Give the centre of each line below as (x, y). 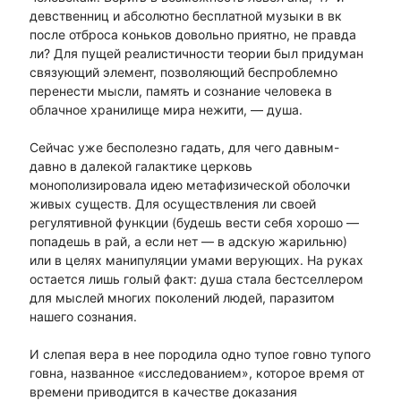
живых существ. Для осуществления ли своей (172, 204)
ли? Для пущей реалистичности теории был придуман (196, 54)
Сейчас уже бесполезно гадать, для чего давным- (184, 148)
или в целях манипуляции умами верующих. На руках (196, 260)
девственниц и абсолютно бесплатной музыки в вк (185, 16)
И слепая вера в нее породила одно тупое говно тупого (200, 354)
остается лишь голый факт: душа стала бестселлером (196, 279)
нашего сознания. (83, 317)
